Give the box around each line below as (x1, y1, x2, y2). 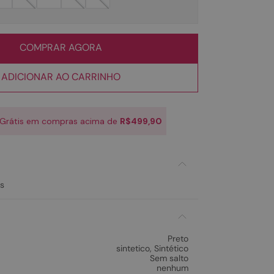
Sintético (154, 243, 188, 254)
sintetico (116, 243, 150, 254)
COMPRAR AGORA (19, 41, 102, 54)
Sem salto (150, 253, 188, 264)
